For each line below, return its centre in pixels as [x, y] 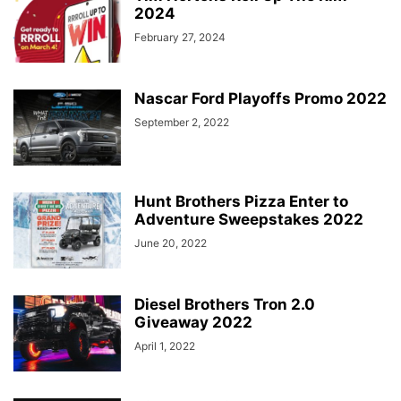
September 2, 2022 [182, 122]
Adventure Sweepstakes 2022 [249, 219]
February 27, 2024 [180, 37]
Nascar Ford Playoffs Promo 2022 [260, 98]
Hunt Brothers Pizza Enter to [241, 201]
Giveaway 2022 [193, 322]
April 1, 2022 [165, 346]
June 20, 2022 [171, 243]
